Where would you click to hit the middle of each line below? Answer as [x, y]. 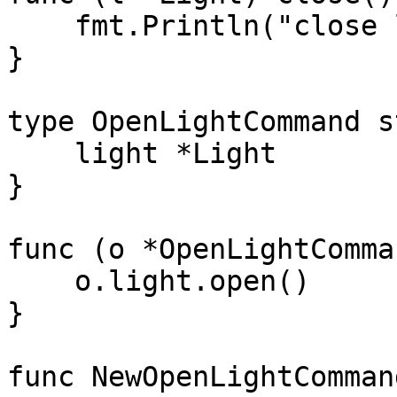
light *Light [41, 153]
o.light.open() [41, 281]
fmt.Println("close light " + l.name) [41, 26]
